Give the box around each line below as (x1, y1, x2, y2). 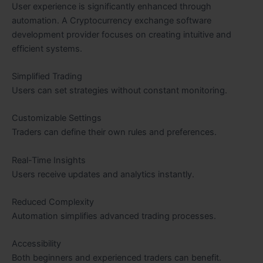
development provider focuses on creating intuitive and (12, 29, 231, 40)
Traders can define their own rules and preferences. (12, 127, 217, 138)
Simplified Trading (12, 71, 82, 82)
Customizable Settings (12, 113, 102, 124)
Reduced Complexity (12, 197, 94, 208)
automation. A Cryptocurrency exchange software (12, 15, 211, 26)
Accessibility (12, 238, 61, 249)
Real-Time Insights (12, 154, 86, 166)
